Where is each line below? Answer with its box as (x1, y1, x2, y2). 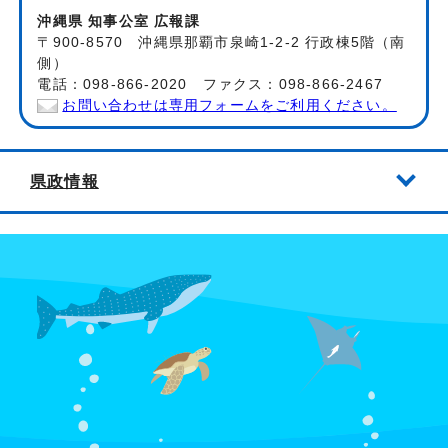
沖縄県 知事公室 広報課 (37, 13, 200, 29)
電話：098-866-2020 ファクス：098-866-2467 (37, 76, 384, 92)
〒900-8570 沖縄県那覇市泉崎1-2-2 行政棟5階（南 (37, 34, 406, 50)
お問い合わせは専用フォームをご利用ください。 (62, 97, 397, 113)
